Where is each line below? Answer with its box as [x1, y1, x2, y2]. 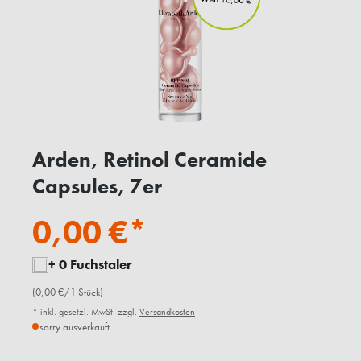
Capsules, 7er [32, 172, 162, 201]
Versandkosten [139, 305, 195, 319]
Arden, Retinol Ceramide [32, 146, 267, 174]
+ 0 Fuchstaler [48, 255, 132, 274]
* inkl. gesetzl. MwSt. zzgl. [32, 305, 139, 319]
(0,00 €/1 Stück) [32, 285, 103, 300]
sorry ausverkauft [39, 320, 110, 334]
